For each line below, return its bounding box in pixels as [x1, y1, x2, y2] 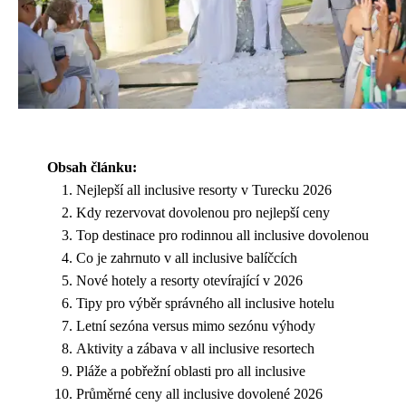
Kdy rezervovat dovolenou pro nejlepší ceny [76, 205, 330, 221]
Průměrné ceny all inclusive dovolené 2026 [76, 386, 323, 402]
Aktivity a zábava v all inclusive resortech [76, 341, 314, 357]
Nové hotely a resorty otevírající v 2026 [76, 273, 303, 289]
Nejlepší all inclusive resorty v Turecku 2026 [76, 182, 332, 198]
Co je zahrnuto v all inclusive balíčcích [76, 250, 297, 266]
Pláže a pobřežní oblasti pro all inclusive [76, 363, 305, 380]
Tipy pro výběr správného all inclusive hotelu [76, 295, 334, 312]
